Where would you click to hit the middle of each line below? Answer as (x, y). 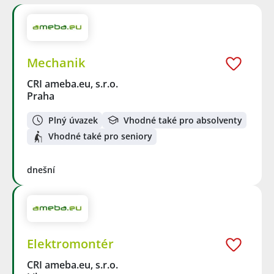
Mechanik (56, 63)
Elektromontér (70, 244)
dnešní (41, 169)
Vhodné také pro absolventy (183, 120)
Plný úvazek (73, 120)
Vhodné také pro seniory (100, 136)
